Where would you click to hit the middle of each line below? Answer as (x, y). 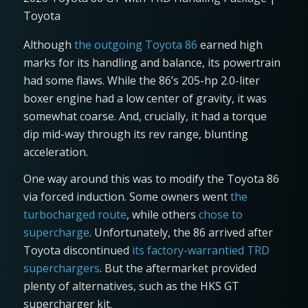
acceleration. (55, 152)
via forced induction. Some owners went (126, 197)
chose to (220, 215)
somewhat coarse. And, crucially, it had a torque (145, 116)
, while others (162, 215)
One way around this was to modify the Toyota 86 (151, 179)
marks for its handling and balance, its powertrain (152, 62)
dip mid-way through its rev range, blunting (135, 134)
